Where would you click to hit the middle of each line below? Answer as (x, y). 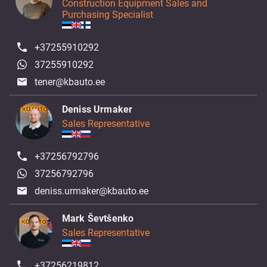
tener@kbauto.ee (70, 82)
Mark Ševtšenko (98, 218)
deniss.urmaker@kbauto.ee (92, 191)
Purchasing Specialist (108, 15)
